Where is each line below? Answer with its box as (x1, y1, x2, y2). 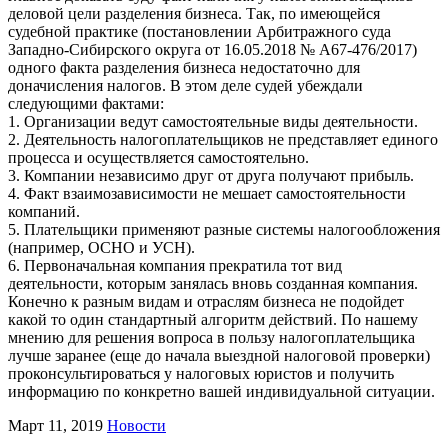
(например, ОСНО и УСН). (8, 238, 195, 256)
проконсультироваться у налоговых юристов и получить (8, 364, 394, 382)
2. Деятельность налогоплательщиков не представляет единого (8, 130, 438, 148)
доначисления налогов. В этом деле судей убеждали (8, 76, 363, 94)
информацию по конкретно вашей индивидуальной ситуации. (8, 382, 435, 400)
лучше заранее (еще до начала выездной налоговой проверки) (8, 346, 430, 364)
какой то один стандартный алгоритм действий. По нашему (8, 310, 418, 328)
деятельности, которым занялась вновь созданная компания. (8, 274, 418, 292)
